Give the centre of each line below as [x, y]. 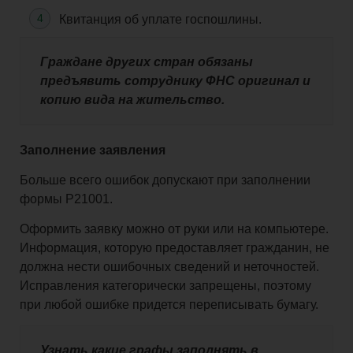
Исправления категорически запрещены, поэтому [165, 286]
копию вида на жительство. [132, 100]
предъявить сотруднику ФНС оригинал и [175, 81]
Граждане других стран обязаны [147, 62]
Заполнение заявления [93, 150]
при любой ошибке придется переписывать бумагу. [169, 305]
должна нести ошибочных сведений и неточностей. [169, 267]
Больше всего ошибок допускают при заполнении [165, 180]
